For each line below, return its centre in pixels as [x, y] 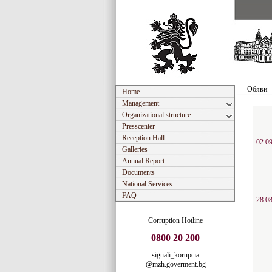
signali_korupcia [175, 255]
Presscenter [138, 126]
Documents [138, 172]
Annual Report [143, 161]
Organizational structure [156, 115]
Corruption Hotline [175, 220]
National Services [147, 184]
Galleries [135, 149]
